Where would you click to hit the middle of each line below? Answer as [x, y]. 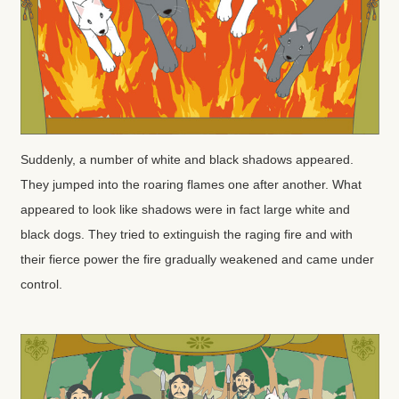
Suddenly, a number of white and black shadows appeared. [187, 159]
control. [41, 284]
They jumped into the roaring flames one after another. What [191, 184]
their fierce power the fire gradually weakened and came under [197, 259]
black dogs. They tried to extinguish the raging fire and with [186, 234]
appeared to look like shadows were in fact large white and [185, 209]
